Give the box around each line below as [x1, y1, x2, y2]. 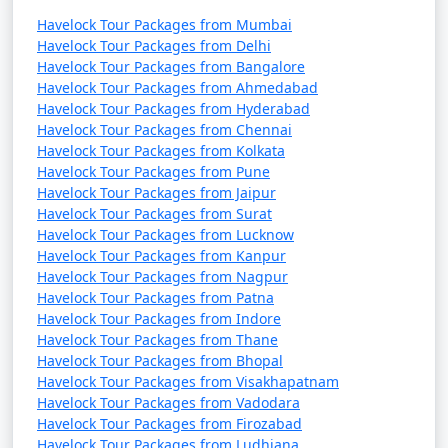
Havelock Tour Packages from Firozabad [37, 414, 302, 433]
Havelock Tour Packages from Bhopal [37, 351, 283, 370]
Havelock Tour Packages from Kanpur [37, 246, 286, 265]
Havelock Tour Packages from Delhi [37, 36, 271, 55]
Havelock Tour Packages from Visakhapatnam [37, 372, 339, 391]
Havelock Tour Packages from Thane [37, 330, 278, 349]
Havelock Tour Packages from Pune [37, 162, 270, 181]
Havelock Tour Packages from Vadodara [37, 393, 300, 412]
